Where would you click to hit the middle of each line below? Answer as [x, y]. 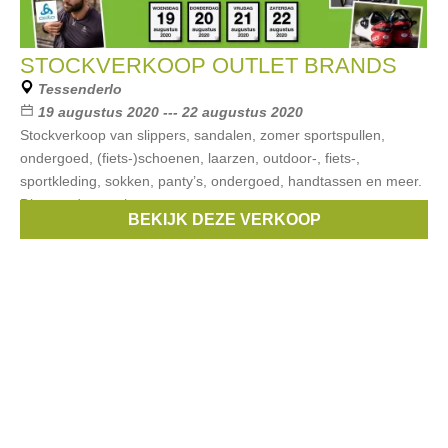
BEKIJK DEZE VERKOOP [224, 219]
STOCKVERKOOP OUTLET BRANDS [208, 65]
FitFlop [323, 227]
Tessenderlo [80, 89]
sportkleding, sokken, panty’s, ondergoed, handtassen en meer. [221, 181]
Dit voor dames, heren [90, 204]
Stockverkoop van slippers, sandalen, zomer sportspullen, [202, 135]
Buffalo [266, 227]
